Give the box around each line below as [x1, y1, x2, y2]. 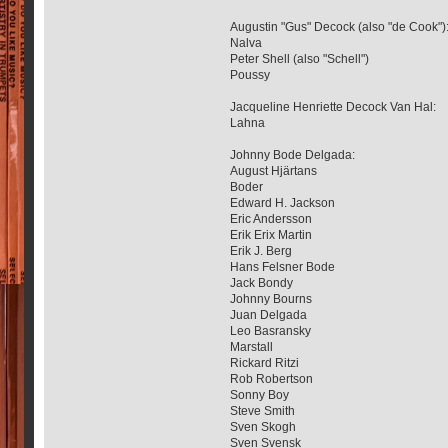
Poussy [230, 68, 271, 81]
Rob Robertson [230, 372, 314, 385]
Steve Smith [230, 404, 296, 417]
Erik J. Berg [230, 244, 293, 257]
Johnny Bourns [230, 292, 313, 305]
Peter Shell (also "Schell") [230, 52, 370, 65]
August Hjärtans [230, 164, 318, 177]
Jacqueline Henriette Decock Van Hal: [230, 100, 437, 113]
